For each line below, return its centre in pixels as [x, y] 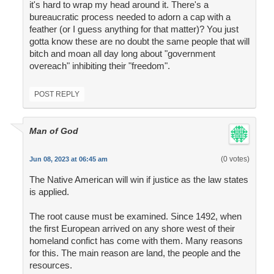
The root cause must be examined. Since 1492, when [135, 217]
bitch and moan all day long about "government [122, 54]
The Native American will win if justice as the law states [139, 180]
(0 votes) [235, 159]
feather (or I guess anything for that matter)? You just [134, 29]
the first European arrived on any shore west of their [132, 229]
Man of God [54, 131]
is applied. [49, 192]
